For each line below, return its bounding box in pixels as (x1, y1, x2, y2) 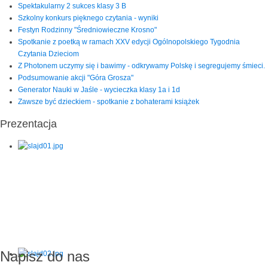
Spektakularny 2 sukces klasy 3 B (18, 1, 126, 10)
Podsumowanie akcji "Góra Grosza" (18, 73, 133, 82)
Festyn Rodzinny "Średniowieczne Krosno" (18, 25, 157, 34)
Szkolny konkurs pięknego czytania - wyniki (18, 13, 159, 22)
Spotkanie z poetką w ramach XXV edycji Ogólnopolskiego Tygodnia (18, 37, 240, 46)
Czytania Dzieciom (18, 49, 79, 58)
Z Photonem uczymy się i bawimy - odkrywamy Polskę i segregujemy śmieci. (18, 61, 265, 70)
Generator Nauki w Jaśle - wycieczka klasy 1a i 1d (18, 85, 180, 94)
